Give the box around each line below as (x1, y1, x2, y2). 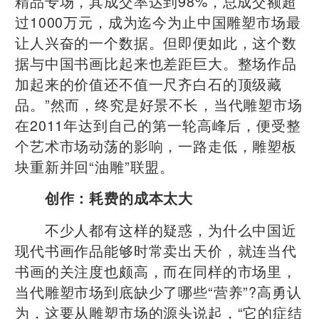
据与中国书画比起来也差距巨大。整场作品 (15, 52, 297, 73)
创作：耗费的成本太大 (29, 187, 194, 208)
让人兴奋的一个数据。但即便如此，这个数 (15, 31, 297, 53)
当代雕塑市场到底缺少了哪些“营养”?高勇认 (15, 281, 302, 302)
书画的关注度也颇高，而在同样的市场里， (15, 260, 297, 281)
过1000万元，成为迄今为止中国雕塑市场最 (15, 11, 301, 32)
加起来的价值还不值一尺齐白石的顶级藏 (15, 73, 283, 94)
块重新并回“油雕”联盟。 (15, 155, 175, 177)
